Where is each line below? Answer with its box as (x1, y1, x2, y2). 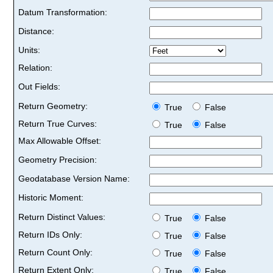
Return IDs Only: (18, 229, 82, 239)
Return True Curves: (18, 118, 97, 129)
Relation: (18, 62, 52, 73)
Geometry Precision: (18, 154, 97, 165)
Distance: (18, 26, 54, 36)
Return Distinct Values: (18, 211, 105, 222)
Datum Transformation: (18, 7, 107, 17)
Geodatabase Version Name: (18, 173, 130, 183)
